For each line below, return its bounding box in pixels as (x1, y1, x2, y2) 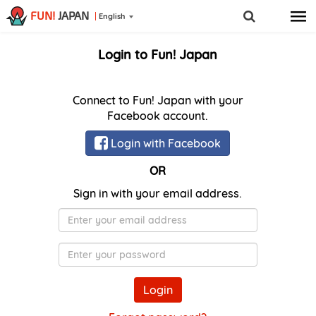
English (99, 11, 125, 21)
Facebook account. (107, 109, 209, 123)
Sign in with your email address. (73, 186, 243, 200)
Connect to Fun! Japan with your (72, 93, 243, 107)
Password (157, 243, 210, 257)
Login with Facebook (108, 136, 221, 150)
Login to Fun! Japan (98, 47, 218, 63)
